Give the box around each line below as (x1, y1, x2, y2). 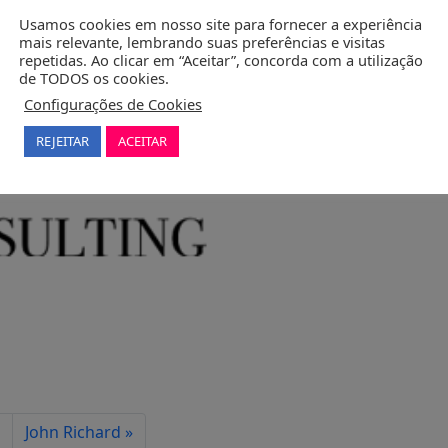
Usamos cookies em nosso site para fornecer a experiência (19, 13, 422, 34)
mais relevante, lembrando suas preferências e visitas (19, 31, 385, 52)
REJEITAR (36, 131, 89, 150)
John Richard (24, 420, 121, 443)
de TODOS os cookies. (19, 67, 169, 88)
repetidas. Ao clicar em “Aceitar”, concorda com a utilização (19, 49, 423, 70)
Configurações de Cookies (24, 93, 202, 114)
